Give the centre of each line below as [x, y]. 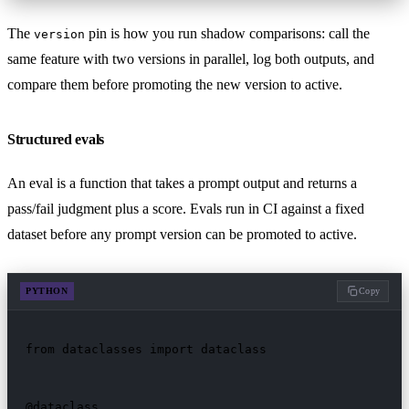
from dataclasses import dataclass [146, 349]
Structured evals [56, 139]
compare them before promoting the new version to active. [175, 84]
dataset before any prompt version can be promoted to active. [182, 234]
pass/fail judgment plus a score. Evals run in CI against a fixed [186, 208]
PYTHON [47, 291]
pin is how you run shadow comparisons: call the [227, 33]
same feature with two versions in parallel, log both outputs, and [191, 58]
